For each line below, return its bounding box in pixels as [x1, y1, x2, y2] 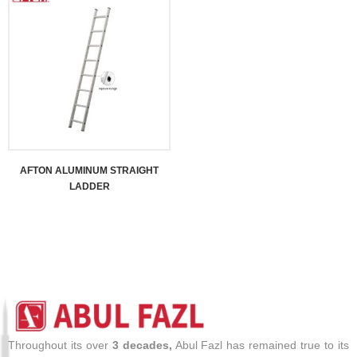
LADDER [69, 180, 110, 192]
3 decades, [112, 338, 172, 351]
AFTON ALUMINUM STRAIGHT [20, 164, 159, 176]
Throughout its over [8, 338, 112, 351]
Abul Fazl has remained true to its [171, 338, 350, 351]
